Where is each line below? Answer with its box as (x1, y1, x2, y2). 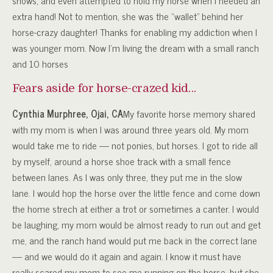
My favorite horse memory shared (123, 105, 255, 122)
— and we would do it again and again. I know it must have (12, 248, 241, 264)
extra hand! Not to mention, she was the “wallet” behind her (12, 8, 243, 24)
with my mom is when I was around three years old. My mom (12, 121, 249, 138)
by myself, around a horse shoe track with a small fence (12, 153, 231, 169)
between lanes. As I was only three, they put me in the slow (12, 169, 242, 185)
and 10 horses (12, 55, 68, 72)
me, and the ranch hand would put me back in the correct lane (12, 232, 257, 249)
